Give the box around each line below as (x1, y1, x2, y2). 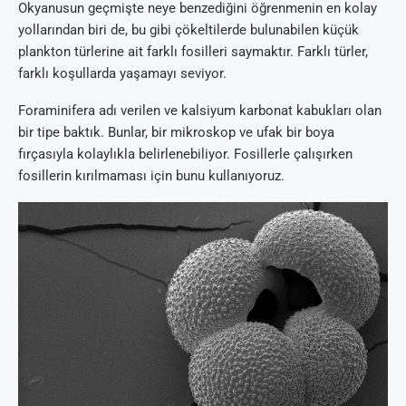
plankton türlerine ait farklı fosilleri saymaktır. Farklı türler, (18, 43, 368, 61)
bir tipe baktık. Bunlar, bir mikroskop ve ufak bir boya (18, 124, 334, 141)
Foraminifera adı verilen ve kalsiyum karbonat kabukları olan (18, 102, 382, 120)
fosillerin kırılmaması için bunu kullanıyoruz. (18, 168, 285, 185)
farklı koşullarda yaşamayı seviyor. (18, 65, 227, 82)
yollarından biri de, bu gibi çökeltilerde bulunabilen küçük (18, 22, 359, 39)
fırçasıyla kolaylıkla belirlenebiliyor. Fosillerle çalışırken (18, 146, 353, 163)
